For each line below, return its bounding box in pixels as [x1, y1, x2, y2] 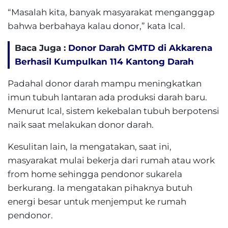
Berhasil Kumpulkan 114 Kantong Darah [15, 56, 194, 67]
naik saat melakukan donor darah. [8, 120, 154, 130]
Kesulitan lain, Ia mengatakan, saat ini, [8, 141, 172, 152]
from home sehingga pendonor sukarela [8, 169, 182, 179]
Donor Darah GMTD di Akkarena [68, 43, 212, 53]
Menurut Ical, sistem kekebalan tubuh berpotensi [8, 106, 219, 116]
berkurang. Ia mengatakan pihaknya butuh [8, 183, 192, 193]
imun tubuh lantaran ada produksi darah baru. [8, 92, 207, 102]
